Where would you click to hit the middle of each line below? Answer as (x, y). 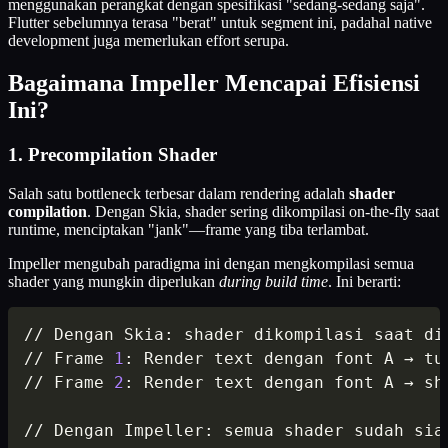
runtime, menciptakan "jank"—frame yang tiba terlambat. (188, 229)
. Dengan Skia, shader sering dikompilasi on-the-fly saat (263, 211)
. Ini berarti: (364, 281)
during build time (273, 281)
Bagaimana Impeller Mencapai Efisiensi (214, 83)
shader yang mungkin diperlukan (113, 281)
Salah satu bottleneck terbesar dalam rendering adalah (178, 193)
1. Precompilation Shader (112, 155)
